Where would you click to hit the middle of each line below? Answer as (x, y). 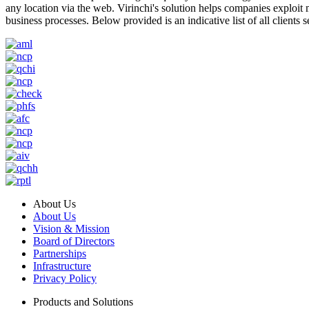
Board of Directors (74, 241)
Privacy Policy (65, 278)
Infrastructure (62, 266)
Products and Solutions (83, 301)
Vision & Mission (71, 228)
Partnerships (60, 253)
